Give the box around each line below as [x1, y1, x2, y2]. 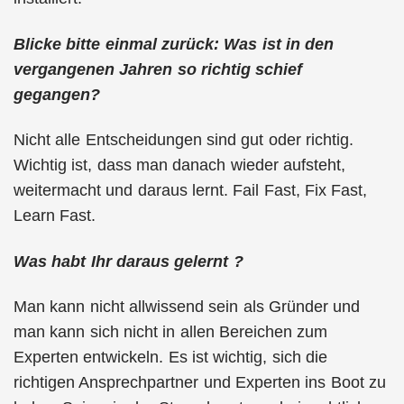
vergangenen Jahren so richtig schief [14, 60, 303, 78]
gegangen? [14, 85, 100, 104]
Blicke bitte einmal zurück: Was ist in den [14, 34, 335, 53]
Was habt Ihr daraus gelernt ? [14, 252, 243, 271]
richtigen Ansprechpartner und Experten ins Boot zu [14, 373, 386, 391]
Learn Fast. [14, 207, 96, 225]
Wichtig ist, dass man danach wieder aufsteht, [14, 156, 345, 174]
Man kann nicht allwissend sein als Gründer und [14, 298, 361, 316]
